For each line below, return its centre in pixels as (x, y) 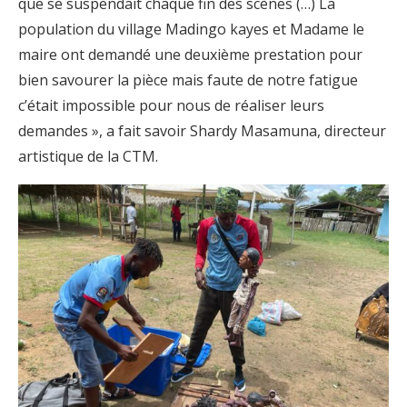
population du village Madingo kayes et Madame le (191, 29)
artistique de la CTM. (88, 156)
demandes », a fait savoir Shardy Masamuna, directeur (202, 130)
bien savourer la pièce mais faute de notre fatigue (188, 79)
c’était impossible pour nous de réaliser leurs (171, 105)
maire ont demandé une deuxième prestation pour (190, 54)
